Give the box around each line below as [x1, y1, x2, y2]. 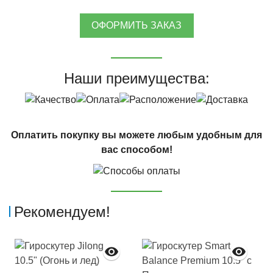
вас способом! [101, 144, 172, 155]
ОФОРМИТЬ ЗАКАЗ [91, 20, 182, 31]
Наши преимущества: [63, 69, 210, 87]
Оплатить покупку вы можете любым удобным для [11, 130, 262, 141]
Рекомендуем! [14, 204, 110, 221]
